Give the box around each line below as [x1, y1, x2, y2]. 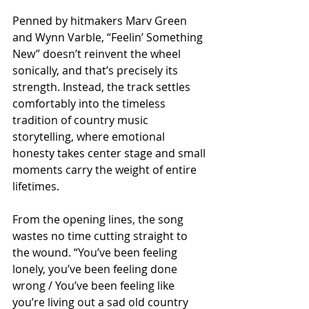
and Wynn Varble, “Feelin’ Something [12, 30, 206, 46]
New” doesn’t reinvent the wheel [12, 46, 183, 62]
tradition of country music [12, 112, 151, 128]
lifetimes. [12, 179, 59, 195]
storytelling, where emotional [12, 129, 168, 145]
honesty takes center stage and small [12, 146, 208, 161]
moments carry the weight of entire [12, 162, 199, 178]
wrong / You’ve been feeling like [12, 278, 177, 294]
